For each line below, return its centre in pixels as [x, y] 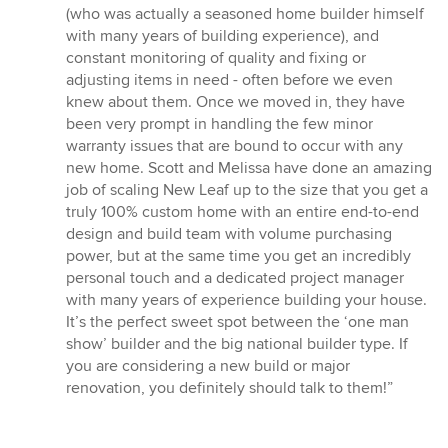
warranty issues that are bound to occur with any [234, 146]
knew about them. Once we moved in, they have [235, 102]
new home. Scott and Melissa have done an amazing [249, 168]
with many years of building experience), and [222, 36]
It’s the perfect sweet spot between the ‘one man [237, 322]
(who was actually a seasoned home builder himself [245, 14]
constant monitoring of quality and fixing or [216, 58]
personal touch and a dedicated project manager [235, 278]
